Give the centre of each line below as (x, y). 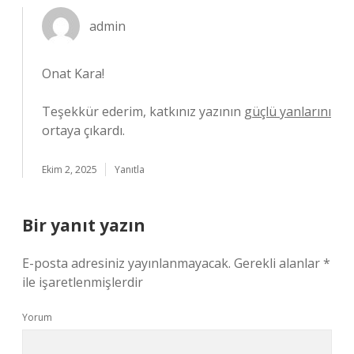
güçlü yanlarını (288, 111)
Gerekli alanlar (279, 263)
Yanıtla (130, 169)
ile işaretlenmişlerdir (83, 282)
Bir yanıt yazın (84, 225)
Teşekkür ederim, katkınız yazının (143, 111)
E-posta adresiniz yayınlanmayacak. (126, 263)
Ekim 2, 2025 (70, 169)
